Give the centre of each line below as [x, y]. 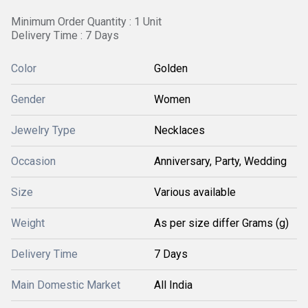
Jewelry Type [43, 130]
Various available [195, 192]
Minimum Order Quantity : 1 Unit [86, 22]
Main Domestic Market [66, 285]
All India [173, 285]
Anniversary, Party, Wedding [220, 161]
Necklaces [179, 130]
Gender [28, 99]
